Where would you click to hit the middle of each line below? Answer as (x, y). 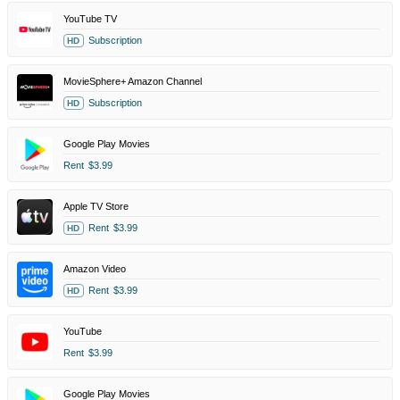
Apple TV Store (96, 206)
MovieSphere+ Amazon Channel (133, 81)
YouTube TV (90, 18)
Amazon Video (95, 268)
